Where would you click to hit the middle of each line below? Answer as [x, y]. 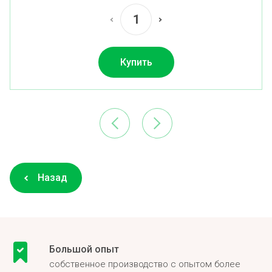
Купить [136, 63]
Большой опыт [84, 250]
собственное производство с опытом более [145, 264]
